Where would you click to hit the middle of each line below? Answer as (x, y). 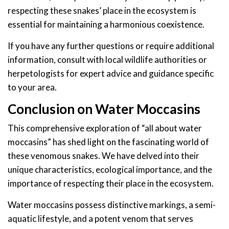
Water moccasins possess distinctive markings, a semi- (112, 204)
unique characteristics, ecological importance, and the (110, 169)
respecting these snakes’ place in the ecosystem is (102, 10)
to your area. (32, 87)
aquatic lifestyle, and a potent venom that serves (100, 218)
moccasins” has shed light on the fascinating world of (108, 142)
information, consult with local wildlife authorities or (107, 59)
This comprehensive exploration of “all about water (105, 128)
